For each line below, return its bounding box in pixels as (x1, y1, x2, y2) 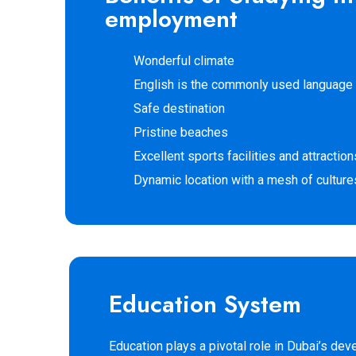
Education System (109, 286, 301, 321)
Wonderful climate (133, 52, 234, 68)
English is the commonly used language (133, 76, 353, 92)
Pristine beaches (133, 124, 228, 140)
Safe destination (133, 100, 225, 116)
